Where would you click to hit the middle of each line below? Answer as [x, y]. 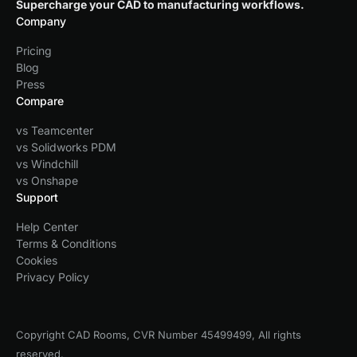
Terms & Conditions [66, 243]
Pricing [34, 50]
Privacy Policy [53, 277]
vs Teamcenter [55, 130]
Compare [40, 100]
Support [37, 197]
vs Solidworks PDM [66, 147]
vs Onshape [47, 180]
